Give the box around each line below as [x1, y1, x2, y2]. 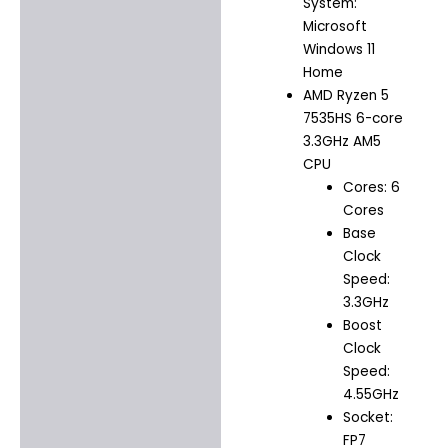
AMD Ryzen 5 [302, 86, 389, 106]
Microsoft [302, 17, 367, 37]
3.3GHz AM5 [302, 132, 381, 152]
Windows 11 [302, 40, 375, 60]
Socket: [343, 408, 394, 428]
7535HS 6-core [302, 109, 403, 129]
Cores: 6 [343, 178, 401, 198]
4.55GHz [343, 385, 400, 405]
